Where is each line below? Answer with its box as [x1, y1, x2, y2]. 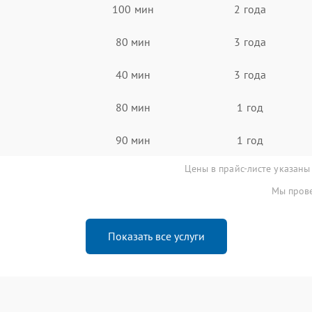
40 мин [115, 67, 151, 81]
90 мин [115, 132, 151, 147]
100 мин [112, 1, 154, 16]
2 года [234, 1, 266, 16]
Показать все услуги [107, 229, 205, 243]
